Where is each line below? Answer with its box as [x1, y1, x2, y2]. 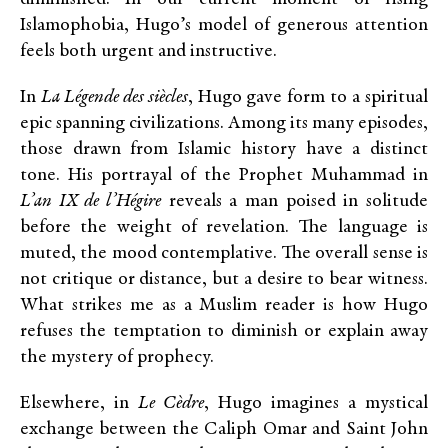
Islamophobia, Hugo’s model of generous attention [20, 16, 428, 35]
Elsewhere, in [20, 394, 138, 413]
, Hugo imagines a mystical [204, 394, 428, 413]
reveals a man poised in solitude [161, 192, 428, 211]
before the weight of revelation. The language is [20, 218, 428, 237]
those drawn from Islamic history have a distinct [20, 140, 428, 159]
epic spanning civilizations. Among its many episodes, [20, 114, 428, 133]
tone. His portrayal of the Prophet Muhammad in [20, 166, 428, 185]
